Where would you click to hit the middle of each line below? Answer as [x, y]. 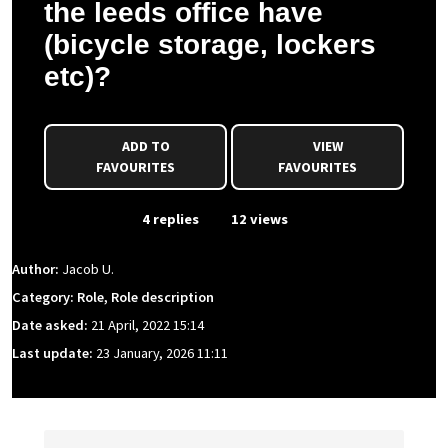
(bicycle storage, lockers [210, 44]
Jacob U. [88, 269]
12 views [258, 219]
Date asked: [51, 325]
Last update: [54, 353]
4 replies [169, 219]
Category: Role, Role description [113, 297]
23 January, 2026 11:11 [162, 353]
